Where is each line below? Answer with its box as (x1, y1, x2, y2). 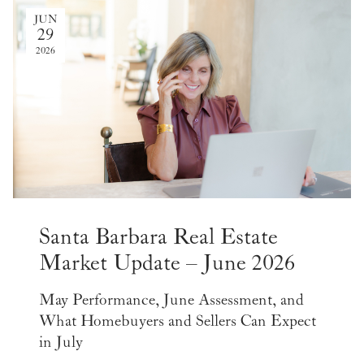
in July (39, 332, 83, 351)
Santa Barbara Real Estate (39, 223, 278, 250)
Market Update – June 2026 (39, 249, 295, 276)
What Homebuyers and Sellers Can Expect (39, 311, 316, 330)
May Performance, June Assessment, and (39, 290, 304, 309)
